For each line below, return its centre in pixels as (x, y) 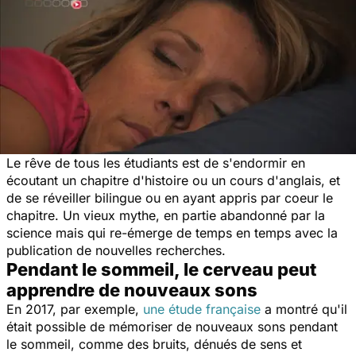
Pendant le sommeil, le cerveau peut (161, 269)
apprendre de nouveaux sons (132, 290)
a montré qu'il (304, 309)
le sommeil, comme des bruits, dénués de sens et (154, 344)
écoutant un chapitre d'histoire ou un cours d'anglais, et (173, 180)
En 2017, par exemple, (75, 309)
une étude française (202, 309)
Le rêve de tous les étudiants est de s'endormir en (156, 163)
